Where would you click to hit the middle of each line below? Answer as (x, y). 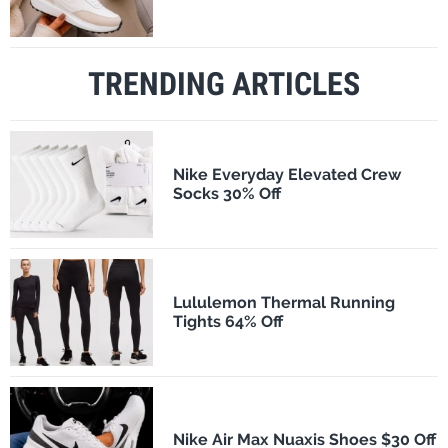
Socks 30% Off (226, 194)
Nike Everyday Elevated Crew (286, 175)
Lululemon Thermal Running (283, 302)
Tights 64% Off (227, 321)
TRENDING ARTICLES (224, 83)
